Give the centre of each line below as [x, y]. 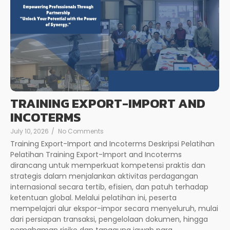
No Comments [81, 131]
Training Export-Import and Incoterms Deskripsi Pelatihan [112, 143]
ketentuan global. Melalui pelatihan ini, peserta [93, 197]
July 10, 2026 [30, 131]
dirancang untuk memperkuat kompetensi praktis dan [108, 165]
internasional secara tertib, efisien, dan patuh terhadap [109, 187]
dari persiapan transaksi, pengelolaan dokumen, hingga [109, 219]
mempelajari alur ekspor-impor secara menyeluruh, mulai [114, 208]
